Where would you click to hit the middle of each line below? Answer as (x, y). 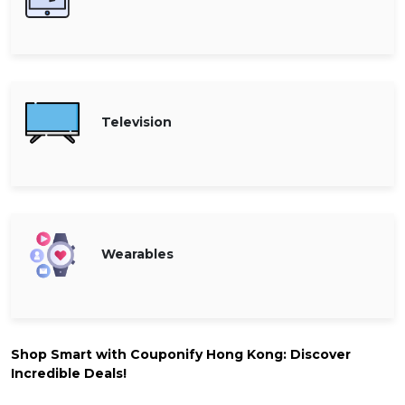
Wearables (137, 254)
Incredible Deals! (69, 373)
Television (137, 122)
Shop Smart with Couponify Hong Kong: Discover (181, 354)
